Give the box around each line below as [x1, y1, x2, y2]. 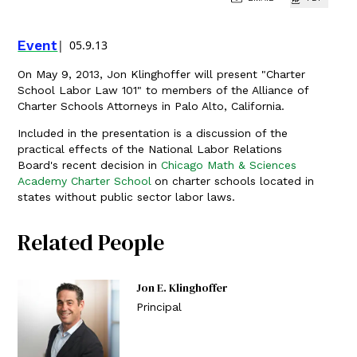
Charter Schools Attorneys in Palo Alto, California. [18, 100, 285, 112]
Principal [135, 300, 182, 313]
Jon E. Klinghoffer [135, 280, 228, 296]
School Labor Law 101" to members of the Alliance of [18, 84, 309, 96]
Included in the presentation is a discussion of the [18, 127, 288, 139]
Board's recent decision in [18, 159, 162, 171]
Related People [18, 227, 165, 257]
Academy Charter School [18, 175, 152, 187]
